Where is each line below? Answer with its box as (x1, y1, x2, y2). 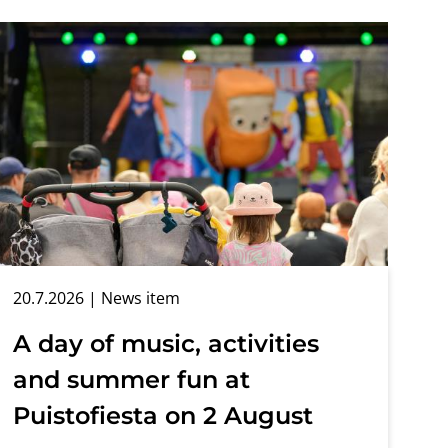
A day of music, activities (13, 328, 320, 358)
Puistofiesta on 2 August (13, 400, 314, 430)
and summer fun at (13, 364, 251, 394)
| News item (84, 286, 181, 309)
